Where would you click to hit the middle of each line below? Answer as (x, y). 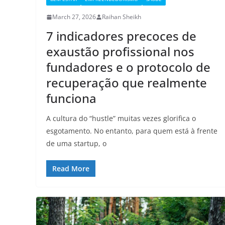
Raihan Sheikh (122, 17)
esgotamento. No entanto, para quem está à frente (132, 131)
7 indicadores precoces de (121, 36)
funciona (71, 98)
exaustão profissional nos (120, 52)
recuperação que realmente (127, 83)
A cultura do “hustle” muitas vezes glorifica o (121, 119)
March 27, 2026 (74, 17)
